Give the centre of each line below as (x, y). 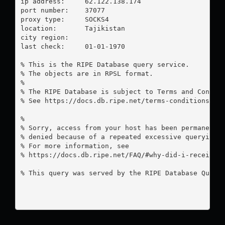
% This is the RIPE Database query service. (105, 64)
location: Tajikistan (42, 28)
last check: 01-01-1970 (42, 46)
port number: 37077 (44, 10)
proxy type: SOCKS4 (42, 19)
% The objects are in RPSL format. (87, 73)
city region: (44, 37)
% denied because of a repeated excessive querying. (121, 137)
